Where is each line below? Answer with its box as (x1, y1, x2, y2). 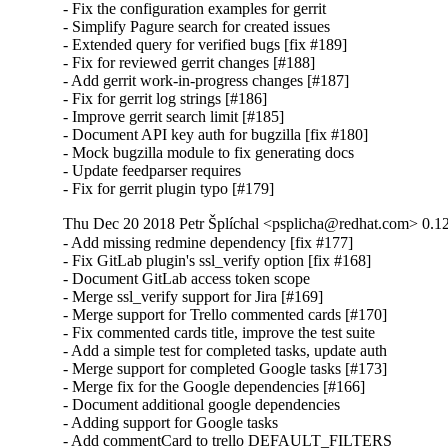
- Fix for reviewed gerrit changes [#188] (63, 54, 316, 72)
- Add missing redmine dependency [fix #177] (63, 234, 354, 252)
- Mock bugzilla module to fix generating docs (63, 144, 355, 162)
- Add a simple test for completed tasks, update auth (63, 342, 388, 360)
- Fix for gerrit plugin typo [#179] (63, 180, 275, 198)
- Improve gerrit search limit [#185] (63, 108, 285, 126)
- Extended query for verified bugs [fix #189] (63, 36, 348, 54)
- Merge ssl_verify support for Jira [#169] (63, 288, 324, 306)
